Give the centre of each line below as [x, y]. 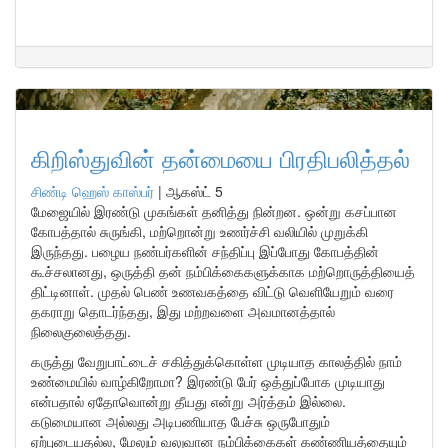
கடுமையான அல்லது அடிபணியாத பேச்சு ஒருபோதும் [180, 421]
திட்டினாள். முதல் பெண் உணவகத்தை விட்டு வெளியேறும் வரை [212, 291]
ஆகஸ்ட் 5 [194, 191]
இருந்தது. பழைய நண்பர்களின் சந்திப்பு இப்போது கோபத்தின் [205, 251]
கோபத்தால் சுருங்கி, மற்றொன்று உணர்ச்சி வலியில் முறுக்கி [199, 231]
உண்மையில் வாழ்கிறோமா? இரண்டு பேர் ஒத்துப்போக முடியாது [208, 381]
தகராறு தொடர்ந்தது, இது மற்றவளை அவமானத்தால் [183, 311]
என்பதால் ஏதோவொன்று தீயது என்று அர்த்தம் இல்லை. [188, 401]
